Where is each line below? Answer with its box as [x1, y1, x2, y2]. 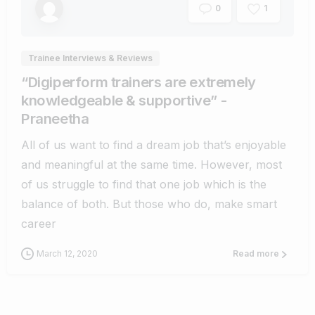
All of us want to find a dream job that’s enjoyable [21, 137, 286, 152]
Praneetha [21, 109, 89, 127]
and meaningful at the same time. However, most [21, 157, 282, 172]
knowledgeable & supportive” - [21, 91, 227, 109]
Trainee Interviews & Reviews [28, 52, 153, 63]
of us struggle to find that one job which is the [21, 176, 266, 191]
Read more [233, 248, 279, 259]
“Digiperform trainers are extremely [21, 72, 256, 91]
